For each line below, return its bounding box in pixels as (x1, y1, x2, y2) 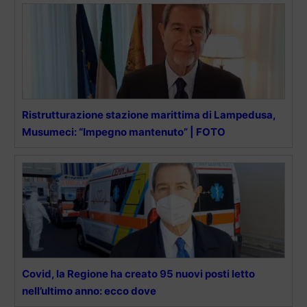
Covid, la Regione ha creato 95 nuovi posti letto (22, 267, 255, 280)
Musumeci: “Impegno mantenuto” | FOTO (22, 125, 225, 138)
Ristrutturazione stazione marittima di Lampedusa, (22, 108, 275, 121)
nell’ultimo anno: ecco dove (22, 284, 156, 297)
